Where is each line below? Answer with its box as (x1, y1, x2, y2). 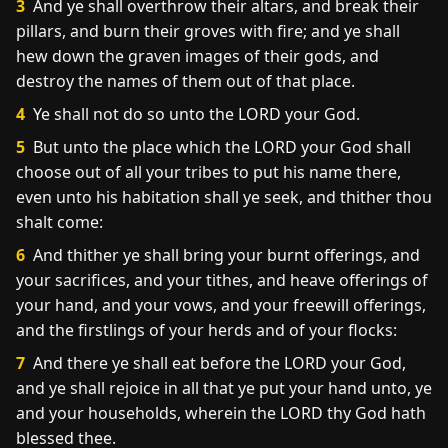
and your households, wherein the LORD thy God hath (16, 402, 426, 424)
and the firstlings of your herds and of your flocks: (16, 319, 397, 341)
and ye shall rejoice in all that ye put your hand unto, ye (16, 377, 432, 399)
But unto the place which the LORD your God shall (29, 136, 411, 158)
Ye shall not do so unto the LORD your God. (29, 103, 360, 125)
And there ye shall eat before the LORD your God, (29, 352, 406, 374)
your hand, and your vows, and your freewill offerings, (16, 294, 426, 316)
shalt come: (16, 211, 103, 233)
